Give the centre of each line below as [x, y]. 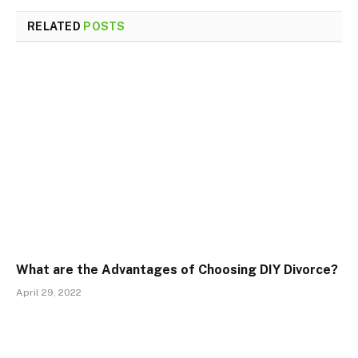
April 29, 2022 [49, 292]
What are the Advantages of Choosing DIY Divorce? [177, 269]
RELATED [56, 27]
